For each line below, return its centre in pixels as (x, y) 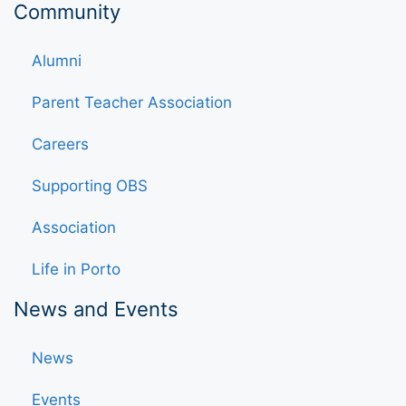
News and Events (96, 309)
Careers (60, 145)
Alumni (57, 61)
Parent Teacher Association (132, 103)
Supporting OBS (90, 186)
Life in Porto (76, 270)
